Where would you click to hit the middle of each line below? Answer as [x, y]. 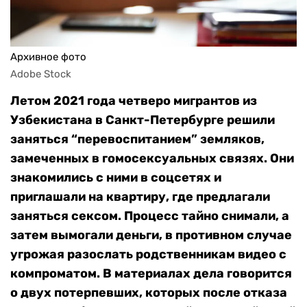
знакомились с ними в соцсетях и [116, 178]
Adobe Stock [41, 74]
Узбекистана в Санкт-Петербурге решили [143, 120]
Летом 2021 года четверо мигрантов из [134, 101]
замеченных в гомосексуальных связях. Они [152, 159]
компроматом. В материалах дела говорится [151, 274]
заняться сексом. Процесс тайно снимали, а [150, 216]
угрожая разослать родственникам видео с [148, 255]
